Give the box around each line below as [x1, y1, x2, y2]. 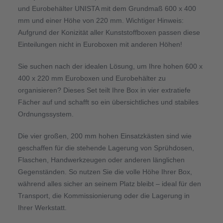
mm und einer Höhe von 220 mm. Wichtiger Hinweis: [17, 16, 184, 24]
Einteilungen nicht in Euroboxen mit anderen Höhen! [17, 40, 182, 48]
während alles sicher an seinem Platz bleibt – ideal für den [17, 179, 201, 188]
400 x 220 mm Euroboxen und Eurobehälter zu [17, 74, 166, 82]
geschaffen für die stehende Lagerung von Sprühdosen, [17, 143, 194, 152]
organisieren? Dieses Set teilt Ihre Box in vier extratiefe [17, 86, 191, 94]
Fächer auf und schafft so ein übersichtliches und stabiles [17, 98, 199, 106]
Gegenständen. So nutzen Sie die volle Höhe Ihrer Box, [17, 167, 192, 176]
